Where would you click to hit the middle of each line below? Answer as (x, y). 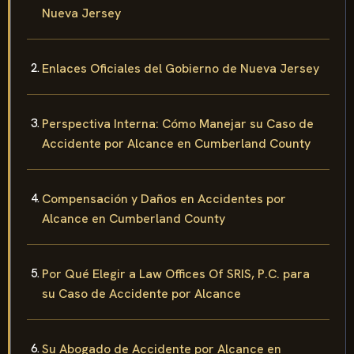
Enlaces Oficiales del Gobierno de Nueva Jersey (181, 68)
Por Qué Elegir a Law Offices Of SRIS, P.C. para (176, 273)
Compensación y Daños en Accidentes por (164, 198)
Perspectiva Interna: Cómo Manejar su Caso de (178, 123)
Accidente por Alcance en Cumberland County (176, 143)
